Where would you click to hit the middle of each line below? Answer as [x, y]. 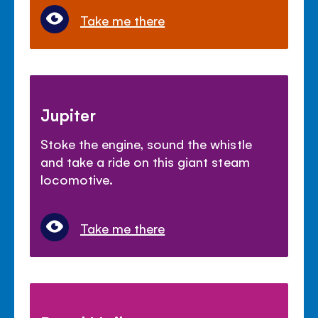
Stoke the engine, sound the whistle [146, 143]
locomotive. [77, 179]
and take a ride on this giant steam [145, 161]
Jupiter [68, 114]
